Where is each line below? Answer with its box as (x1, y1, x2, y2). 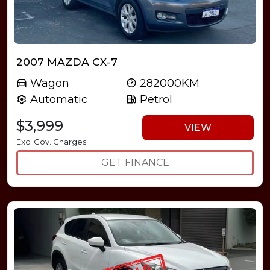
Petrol (137, 92, 173, 106)
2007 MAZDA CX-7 (16, 55, 118, 68)
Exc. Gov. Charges (16, 136, 86, 146)
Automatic (27, 92, 87, 106)
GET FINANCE (101, 156, 169, 168)
